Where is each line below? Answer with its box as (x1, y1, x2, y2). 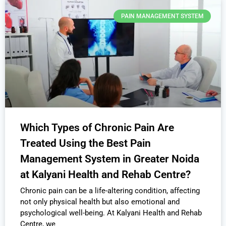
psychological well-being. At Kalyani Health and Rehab (20, 208, 202, 217)
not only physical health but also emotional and (20, 197, 180, 206)
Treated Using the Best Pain (20, 137, 151, 149)
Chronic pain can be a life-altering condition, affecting (20, 186, 200, 195)
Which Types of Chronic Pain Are (20, 121, 174, 134)
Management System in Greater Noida (20, 152, 199, 165)
